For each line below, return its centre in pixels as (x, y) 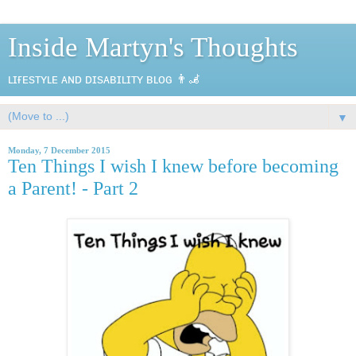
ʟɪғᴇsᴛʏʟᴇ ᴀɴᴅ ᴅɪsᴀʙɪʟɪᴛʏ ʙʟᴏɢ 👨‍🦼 (104, 79)
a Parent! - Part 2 (73, 188)
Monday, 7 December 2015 (59, 150)
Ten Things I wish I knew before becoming (173, 166)
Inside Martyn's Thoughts (153, 47)
